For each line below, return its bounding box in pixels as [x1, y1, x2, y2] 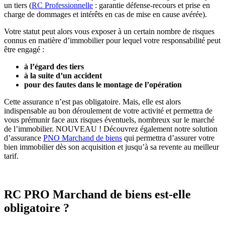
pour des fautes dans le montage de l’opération [24, 80, 182, 89]
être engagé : [4, 45, 44, 54]
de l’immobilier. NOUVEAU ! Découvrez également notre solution [4, 124, 217, 133]
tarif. [4, 151, 19, 160]
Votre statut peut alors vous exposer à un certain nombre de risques [4, 27, 214, 36]
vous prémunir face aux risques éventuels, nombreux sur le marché [4, 115, 214, 124]
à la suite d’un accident [24, 71, 102, 80]
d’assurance [4, 133, 43, 142]
